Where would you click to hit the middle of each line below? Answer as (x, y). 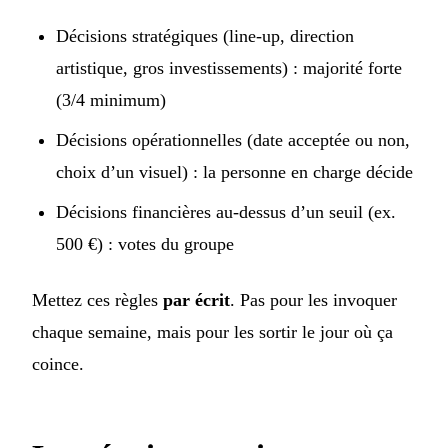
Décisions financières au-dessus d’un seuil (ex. (226, 212)
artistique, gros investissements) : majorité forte (229, 68)
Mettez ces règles (97, 300)
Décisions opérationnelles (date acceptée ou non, (233, 140)
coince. (58, 364)
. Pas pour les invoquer (313, 300)
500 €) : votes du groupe (145, 244)
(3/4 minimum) (111, 100)
